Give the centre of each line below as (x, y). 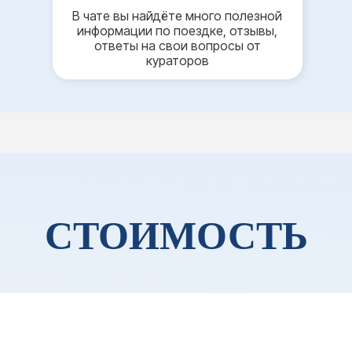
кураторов (177, 60)
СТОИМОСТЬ (176, 236)
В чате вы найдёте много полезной (177, 16)
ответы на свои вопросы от (177, 46)
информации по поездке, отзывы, (177, 31)
